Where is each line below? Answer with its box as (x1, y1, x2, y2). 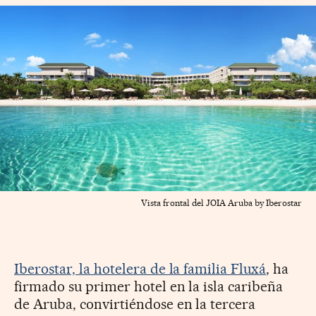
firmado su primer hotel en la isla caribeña (14, 277, 284, 295)
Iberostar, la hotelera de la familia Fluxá (14, 260, 267, 277)
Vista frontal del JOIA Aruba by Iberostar (141, 197, 302, 208)
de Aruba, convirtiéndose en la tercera (14, 295, 256, 312)
